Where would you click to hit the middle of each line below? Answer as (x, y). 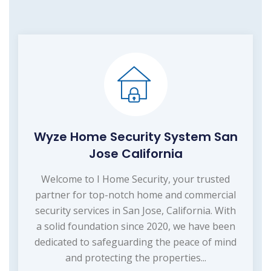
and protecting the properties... (135, 257)
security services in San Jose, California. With (135, 210)
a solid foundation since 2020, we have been (135, 226)
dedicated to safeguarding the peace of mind (135, 242)
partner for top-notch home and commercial (135, 194)
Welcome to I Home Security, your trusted (135, 179)
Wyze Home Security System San (135, 136)
